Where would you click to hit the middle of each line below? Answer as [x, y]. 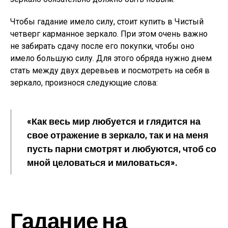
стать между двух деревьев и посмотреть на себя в [110, 70]
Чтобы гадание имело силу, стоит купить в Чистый [107, 22]
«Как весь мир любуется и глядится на [114, 121]
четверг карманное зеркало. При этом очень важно [109, 34]
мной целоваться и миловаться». [102, 162]
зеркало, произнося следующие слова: [84, 83]
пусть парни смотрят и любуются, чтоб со [122, 149]
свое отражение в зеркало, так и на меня [118, 135]
